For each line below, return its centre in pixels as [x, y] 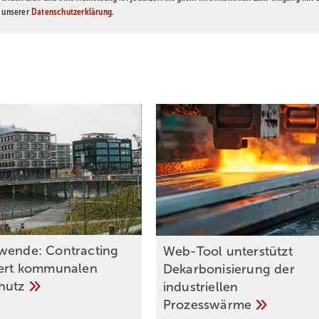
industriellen [200, 287]
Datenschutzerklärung [71, 12]
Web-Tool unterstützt [228, 252]
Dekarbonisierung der [229, 270]
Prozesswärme [209, 305]
